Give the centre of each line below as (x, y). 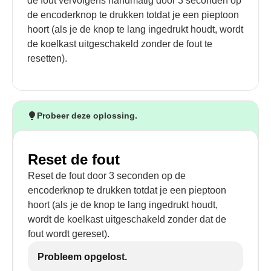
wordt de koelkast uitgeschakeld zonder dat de (127, 219)
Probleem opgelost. (82, 257)
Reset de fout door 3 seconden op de (107, 176)
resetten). (47, 58)
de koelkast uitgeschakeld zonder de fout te (120, 44)
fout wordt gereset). (69, 234)
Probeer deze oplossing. (87, 116)
